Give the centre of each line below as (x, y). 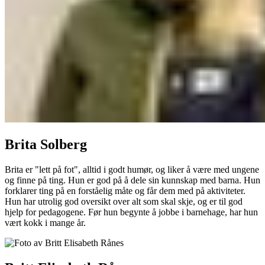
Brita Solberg (46, 145)
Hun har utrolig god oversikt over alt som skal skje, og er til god (124, 202)
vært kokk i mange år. (45, 223)
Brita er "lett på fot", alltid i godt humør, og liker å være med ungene (132, 170)
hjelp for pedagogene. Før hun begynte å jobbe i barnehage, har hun (131, 212)
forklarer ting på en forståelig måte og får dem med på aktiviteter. (125, 191)
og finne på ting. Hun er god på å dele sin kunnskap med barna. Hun (132, 180)
